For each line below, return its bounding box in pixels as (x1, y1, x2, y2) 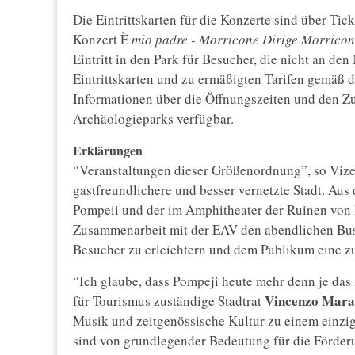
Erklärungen (73, 141, 143, 160)
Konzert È (73, 30, 132, 49)
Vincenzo (265, 291, 319, 311)
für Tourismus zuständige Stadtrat (73, 292, 265, 311)
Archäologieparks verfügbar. (73, 109, 234, 128)
